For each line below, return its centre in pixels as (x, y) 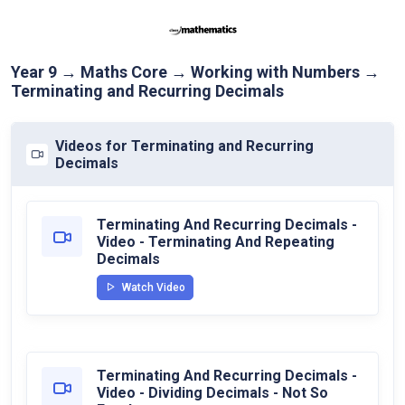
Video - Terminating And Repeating (216, 242)
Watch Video (152, 287)
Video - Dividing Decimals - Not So (212, 393)
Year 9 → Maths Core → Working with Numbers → (195, 72)
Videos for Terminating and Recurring (184, 146)
